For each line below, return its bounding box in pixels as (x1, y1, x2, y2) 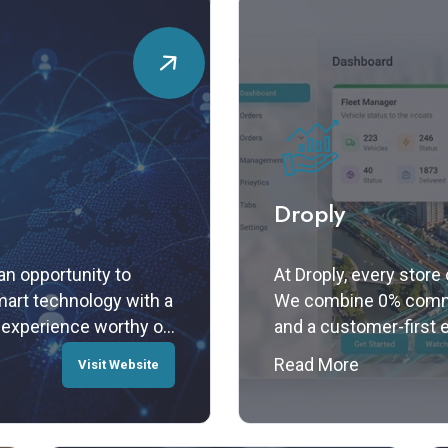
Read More (273, 353, 359, 375)
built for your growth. (273, 342, 438, 364)
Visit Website (77, 356, 159, 372)
